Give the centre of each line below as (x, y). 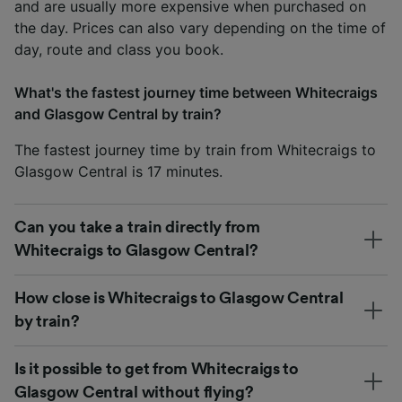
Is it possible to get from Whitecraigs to (157, 368)
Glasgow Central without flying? (134, 392)
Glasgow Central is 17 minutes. (118, 171)
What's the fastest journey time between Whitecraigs (196, 92)
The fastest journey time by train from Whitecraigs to (195, 149)
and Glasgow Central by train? (118, 114)
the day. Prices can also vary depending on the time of (200, 27)
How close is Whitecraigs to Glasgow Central (179, 297)
